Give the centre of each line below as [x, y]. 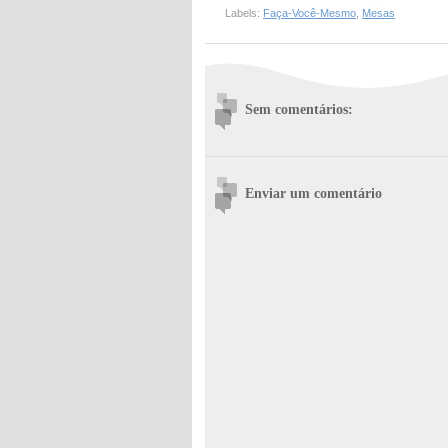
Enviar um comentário [313, 193]
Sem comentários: [299, 109]
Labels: [244, 13]
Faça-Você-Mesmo [309, 13]
